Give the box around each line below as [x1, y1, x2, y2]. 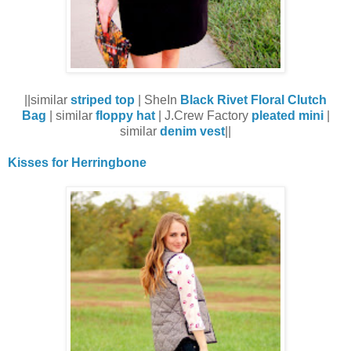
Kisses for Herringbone [8, 155, 147, 169]
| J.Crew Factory [154, 108, 251, 122]
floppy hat [95, 108, 155, 122]
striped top [71, 92, 135, 107]
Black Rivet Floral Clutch [180, 92, 327, 107]
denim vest [160, 124, 225, 138]
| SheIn [135, 92, 180, 107]
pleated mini [251, 108, 324, 122]
